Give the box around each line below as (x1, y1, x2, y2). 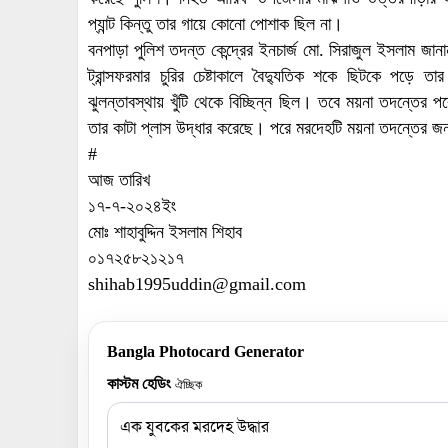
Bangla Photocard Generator (107, 343, 304, 361)
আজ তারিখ (88, 170, 150, 191)
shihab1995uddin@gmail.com (88, 274, 306, 295)
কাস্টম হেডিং (107, 375, 175, 393)
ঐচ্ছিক (175, 378, 202, 393)
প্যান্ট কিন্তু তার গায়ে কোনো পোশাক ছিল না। (88, 14, 343, 35)
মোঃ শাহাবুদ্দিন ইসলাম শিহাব (88, 222, 242, 243)
